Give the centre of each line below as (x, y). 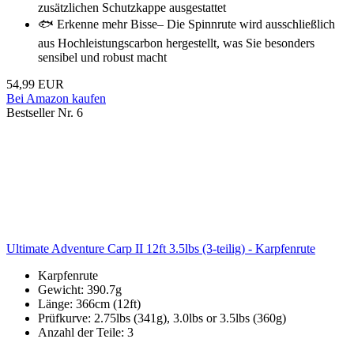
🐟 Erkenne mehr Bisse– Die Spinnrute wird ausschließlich (186, 24)
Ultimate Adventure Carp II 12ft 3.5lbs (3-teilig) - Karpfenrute (161, 249)
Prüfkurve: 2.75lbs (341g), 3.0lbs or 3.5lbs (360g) (162, 318)
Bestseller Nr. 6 (45, 113)
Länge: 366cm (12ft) (89, 304)
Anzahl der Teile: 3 (86, 333)
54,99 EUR (35, 85)
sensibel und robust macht (102, 58)
